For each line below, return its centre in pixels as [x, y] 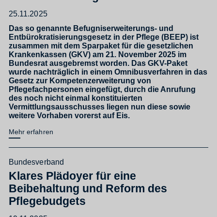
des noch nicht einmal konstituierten [76, 98]
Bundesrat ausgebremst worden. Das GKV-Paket [98, 63]
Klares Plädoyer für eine [72, 176]
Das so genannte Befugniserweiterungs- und [91, 28]
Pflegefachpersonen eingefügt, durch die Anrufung [102, 89]
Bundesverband [36, 162]
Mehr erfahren [31, 132]
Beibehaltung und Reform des [88, 189]
